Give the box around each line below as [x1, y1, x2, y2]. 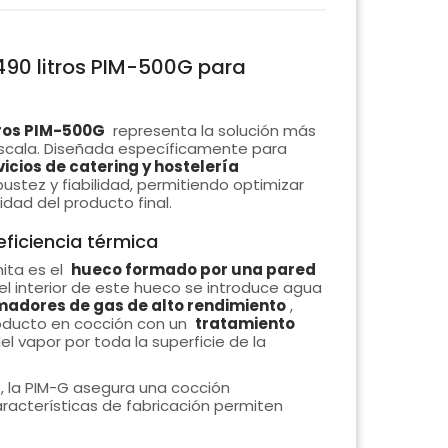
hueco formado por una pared [70, 259, 316, 281]
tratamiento [194, 313, 295, 335]
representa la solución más [108, 120, 316, 142]
